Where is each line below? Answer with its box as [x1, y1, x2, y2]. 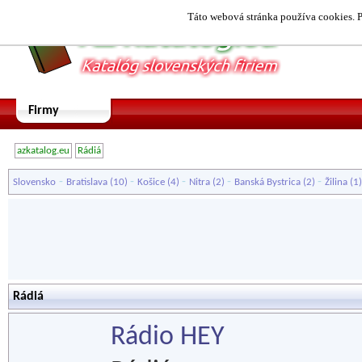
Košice [137, 177, 165, 187]
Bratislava [66, 177, 107, 187]
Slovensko [13, 177, 56, 187]
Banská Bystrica [234, 177, 301, 187]
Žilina [325, 177, 347, 187]
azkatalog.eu [17, 145, 69, 156]
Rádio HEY [111, 323, 225, 351]
